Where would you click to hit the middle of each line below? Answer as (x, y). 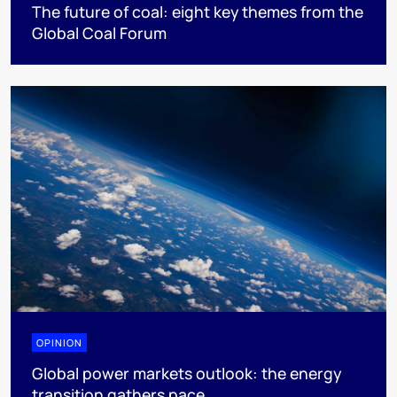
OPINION (59, 342)
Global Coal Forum (99, 33)
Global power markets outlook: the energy (187, 373)
